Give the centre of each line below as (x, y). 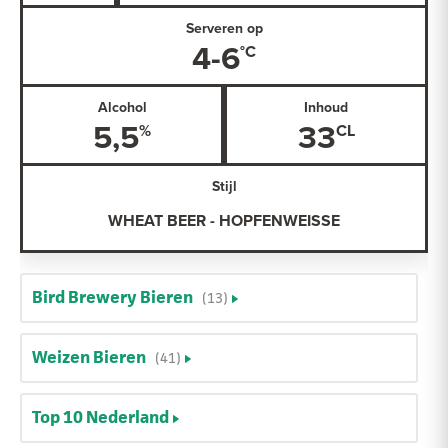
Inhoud (326, 107)
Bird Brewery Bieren (112, 297)
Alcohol (122, 107)
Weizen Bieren (89, 357)
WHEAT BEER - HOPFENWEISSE (224, 220)
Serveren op (224, 28)
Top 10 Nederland (100, 417)
